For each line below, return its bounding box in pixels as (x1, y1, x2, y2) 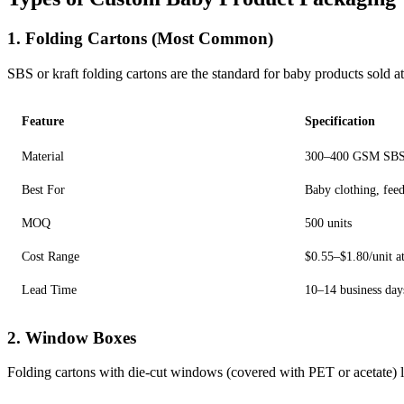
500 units (305, 215, 352, 230)
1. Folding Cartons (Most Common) (7, 28, 273, 48)
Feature (22, 114, 64, 128)
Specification (305, 114, 375, 128)
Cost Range (22, 248, 79, 263)
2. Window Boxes (7, 327, 136, 347)
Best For (22, 181, 65, 197)
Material (22, 148, 64, 163)
